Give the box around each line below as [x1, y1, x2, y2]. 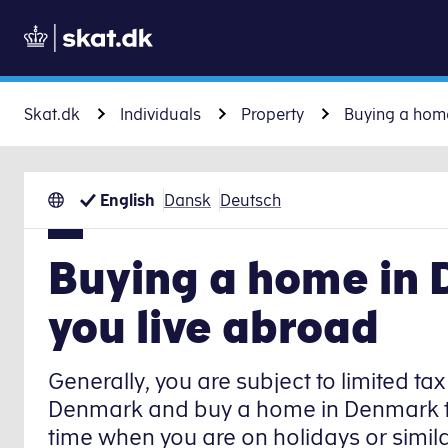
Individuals [120, 105, 201, 123]
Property [241, 105, 304, 123]
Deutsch [220, 191, 281, 209]
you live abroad [48, 300, 379, 352]
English [100, 191, 155, 209]
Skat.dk [24, 105, 80, 123]
